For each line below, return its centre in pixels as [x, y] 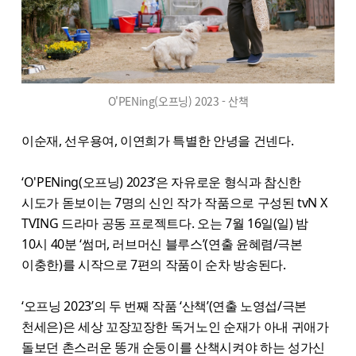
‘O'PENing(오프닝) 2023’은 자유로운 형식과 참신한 [162, 182]
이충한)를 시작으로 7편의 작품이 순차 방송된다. [154, 264]
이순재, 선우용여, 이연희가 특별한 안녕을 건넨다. [158, 140]
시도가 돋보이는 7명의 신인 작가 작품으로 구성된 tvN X [174, 202]
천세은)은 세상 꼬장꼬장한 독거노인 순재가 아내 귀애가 [175, 326]
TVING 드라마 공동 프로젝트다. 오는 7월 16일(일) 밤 [165, 223]
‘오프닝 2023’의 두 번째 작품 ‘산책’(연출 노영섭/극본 [164, 306]
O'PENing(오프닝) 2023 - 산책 [178, 101]
